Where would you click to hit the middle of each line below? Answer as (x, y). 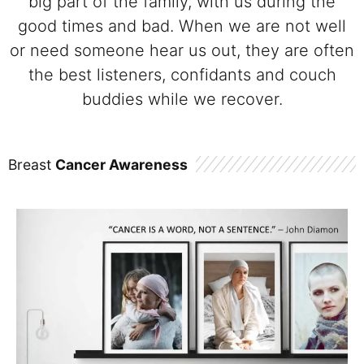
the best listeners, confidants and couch (182, 75)
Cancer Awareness (121, 164)
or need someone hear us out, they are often (182, 51)
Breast (32, 164)
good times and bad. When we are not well (182, 26)
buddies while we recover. (182, 100)
